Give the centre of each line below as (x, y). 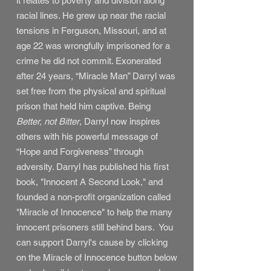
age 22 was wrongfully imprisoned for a (93, 46)
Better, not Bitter (48, 121)
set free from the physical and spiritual (91, 91)
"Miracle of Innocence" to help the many (94, 212)
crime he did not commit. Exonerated (89, 61)
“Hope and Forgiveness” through (80, 152)
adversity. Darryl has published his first (93, 167)
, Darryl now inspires (120, 121)
